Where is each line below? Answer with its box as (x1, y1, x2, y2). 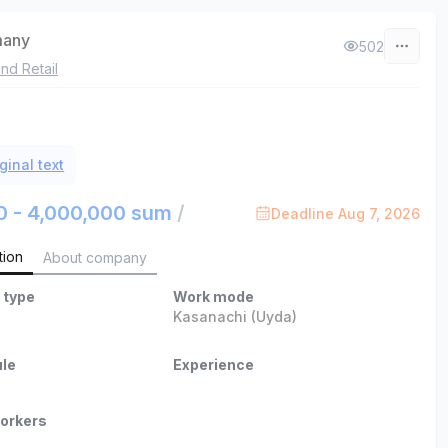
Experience (172, 356, 254, 373)
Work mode (172, 288, 254, 305)
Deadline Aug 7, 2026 (270, 204, 420, 222)
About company (43, 248, 148, 266)
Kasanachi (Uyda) (172, 308, 297, 325)
